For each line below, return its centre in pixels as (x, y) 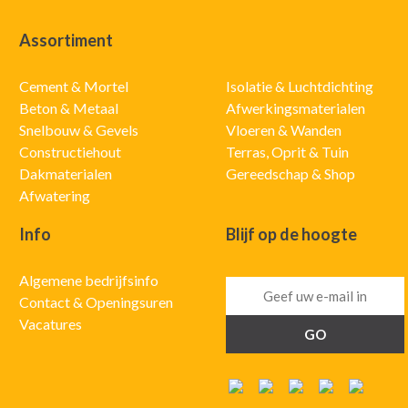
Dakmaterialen (65, 174)
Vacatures (50, 324)
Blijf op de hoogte (291, 235)
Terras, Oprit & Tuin (287, 152)
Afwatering (54, 196)
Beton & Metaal (68, 108)
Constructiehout (70, 152)
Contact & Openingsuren (96, 302)
